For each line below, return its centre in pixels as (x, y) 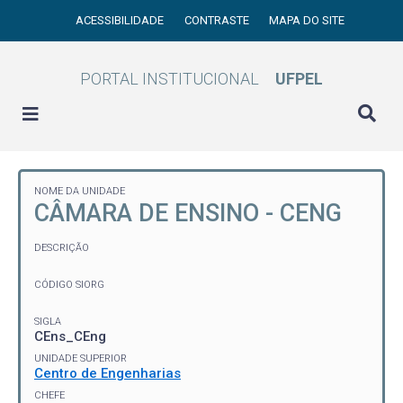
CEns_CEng (70, 336)
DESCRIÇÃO (62, 247)
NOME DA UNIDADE (80, 191)
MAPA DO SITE (307, 20)
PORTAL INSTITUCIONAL (170, 79)
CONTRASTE (218, 20)
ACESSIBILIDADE (121, 20)
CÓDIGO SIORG (69, 284)
